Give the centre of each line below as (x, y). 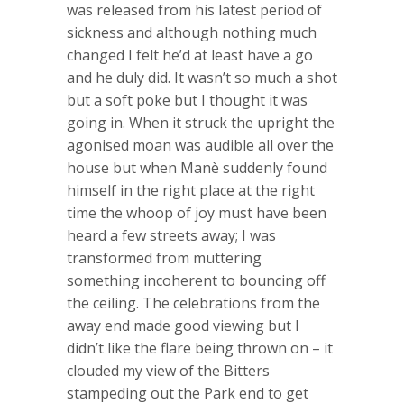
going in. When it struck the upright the (201, 122)
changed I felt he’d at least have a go (190, 55)
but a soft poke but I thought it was (187, 100)
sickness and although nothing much (192, 32)
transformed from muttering (164, 257)
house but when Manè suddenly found (197, 167)
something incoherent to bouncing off (196, 280)
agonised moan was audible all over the (200, 145)
